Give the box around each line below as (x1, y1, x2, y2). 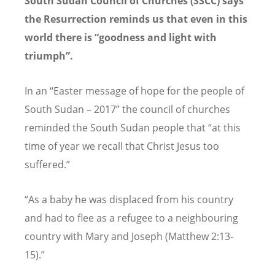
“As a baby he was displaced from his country (25, 193, 233, 207)
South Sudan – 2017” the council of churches (25, 102, 230, 116)
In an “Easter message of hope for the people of (25, 83, 244, 98)
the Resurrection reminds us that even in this (25, 12, 247, 26)
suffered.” (25, 157, 70, 171)
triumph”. (25, 48, 73, 63)
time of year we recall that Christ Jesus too (25, 139, 219, 153)
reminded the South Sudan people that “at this (25, 120, 241, 134)
